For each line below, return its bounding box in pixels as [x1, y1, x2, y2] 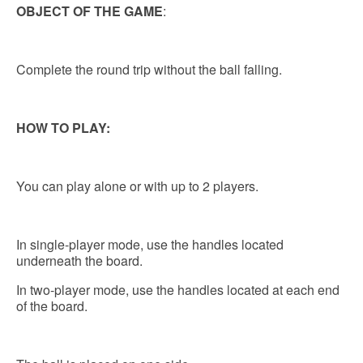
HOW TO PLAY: [16, 118, 110, 138]
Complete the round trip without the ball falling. [16, 60, 282, 79]
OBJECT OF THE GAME [16, 2, 163, 21]
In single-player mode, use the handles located [16, 235, 284, 254]
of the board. [16, 297, 88, 316]
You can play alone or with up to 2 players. [16, 177, 258, 196]
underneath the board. [16, 251, 143, 271]
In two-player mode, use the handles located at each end [16, 280, 340, 300]
